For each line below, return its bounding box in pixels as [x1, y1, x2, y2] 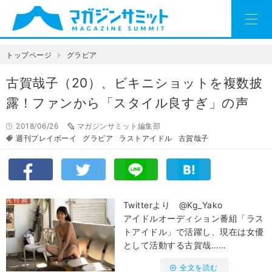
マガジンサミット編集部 [76, 121, 160, 131]
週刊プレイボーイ [16, 134, 76, 143]
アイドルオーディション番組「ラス [123, 213, 264, 224]
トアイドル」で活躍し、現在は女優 [123, 226, 264, 237]
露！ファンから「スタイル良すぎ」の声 [6, 95, 248, 111]
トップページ [6, 50, 52, 60]
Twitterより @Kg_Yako [123, 200, 223, 211]
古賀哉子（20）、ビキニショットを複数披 [6, 75, 262, 91]
